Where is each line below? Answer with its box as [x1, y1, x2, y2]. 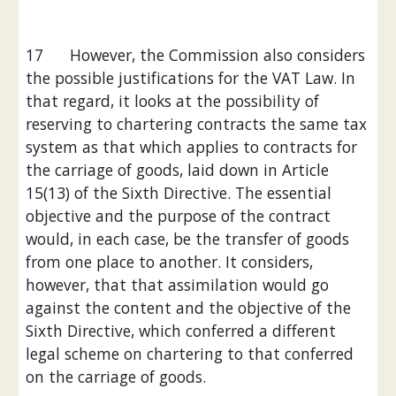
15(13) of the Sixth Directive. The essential [26, 182, 332, 203]
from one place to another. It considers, [26, 251, 314, 272]
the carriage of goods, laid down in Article [26, 159, 330, 180]
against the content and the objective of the [26, 297, 352, 318]
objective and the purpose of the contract [26, 205, 331, 226]
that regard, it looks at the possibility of [26, 90, 320, 111]
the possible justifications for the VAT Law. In [26, 67, 356, 88]
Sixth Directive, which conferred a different [26, 320, 337, 341]
